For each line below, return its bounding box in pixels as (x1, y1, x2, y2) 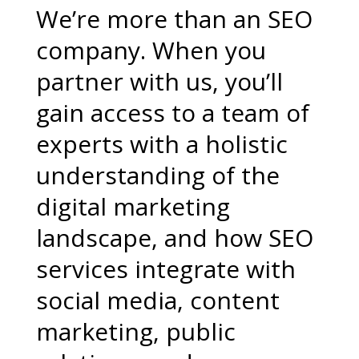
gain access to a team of (35, 96, 309, 129)
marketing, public (35, 315, 236, 348)
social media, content (35, 284, 280, 317)
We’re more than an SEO (35, 2, 313, 35)
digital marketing (35, 190, 230, 223)
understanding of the (35, 159, 280, 192)
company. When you (35, 34, 266, 67)
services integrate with (35, 252, 296, 285)
